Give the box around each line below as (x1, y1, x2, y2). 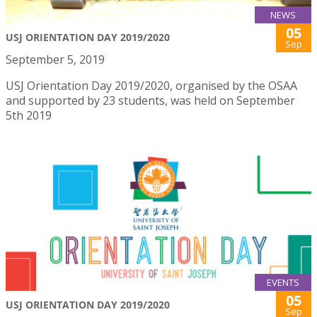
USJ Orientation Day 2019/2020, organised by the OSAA (6, 78, 297, 94)
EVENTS (267, 276, 299, 289)
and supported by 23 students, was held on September (6, 93, 295, 109)
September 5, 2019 (6, 52, 105, 68)
